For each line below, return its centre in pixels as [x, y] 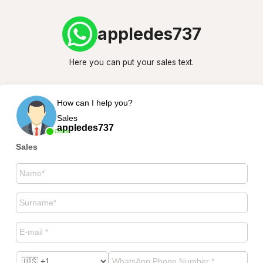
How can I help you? [95, 102]
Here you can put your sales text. [131, 62]
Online [62, 131]
